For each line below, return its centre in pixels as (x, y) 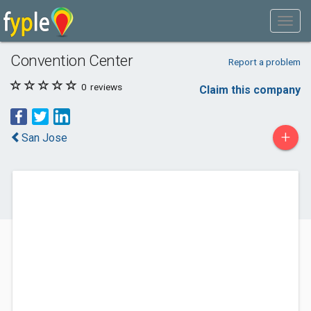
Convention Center (72, 60)
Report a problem (264, 62)
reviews (105, 87)
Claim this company (250, 90)
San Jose (44, 138)
